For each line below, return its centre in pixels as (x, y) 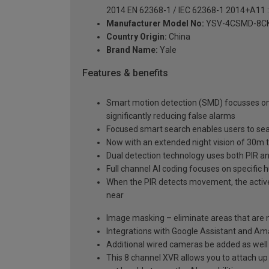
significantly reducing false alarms (171, 116)
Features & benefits (125, 73)
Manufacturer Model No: (155, 23)
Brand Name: (132, 50)
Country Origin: (137, 36)
